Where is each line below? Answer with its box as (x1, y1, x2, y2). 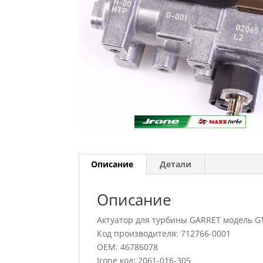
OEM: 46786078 (97, 241, 159, 252)
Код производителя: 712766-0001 (97, 227, 231, 239)
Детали (160, 158, 192, 170)
